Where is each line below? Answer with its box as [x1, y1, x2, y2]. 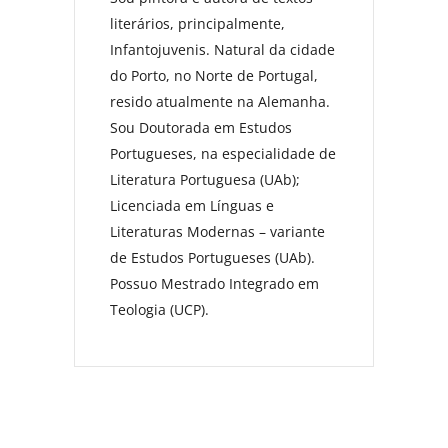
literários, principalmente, [110, 13, 285, 33]
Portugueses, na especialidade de [110, 143, 336, 163]
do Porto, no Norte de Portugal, [110, 65, 318, 85]
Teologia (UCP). [110, 299, 209, 319]
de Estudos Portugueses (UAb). [110, 247, 315, 267]
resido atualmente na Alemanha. [110, 91, 330, 111]
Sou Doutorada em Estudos [110, 117, 292, 137]
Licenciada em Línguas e [110, 195, 274, 215]
